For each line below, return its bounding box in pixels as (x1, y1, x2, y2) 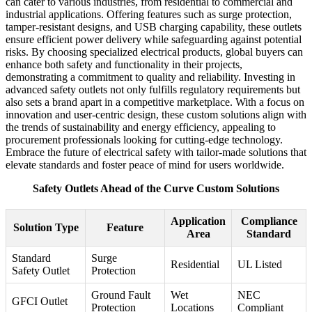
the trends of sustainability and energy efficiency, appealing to (6, 121, 276, 134)
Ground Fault (91, 289, 150, 302)
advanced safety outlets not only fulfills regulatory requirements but (6, 84, 300, 96)
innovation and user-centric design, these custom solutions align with (6, 109, 306, 121)
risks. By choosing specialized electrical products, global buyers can (6, 46, 303, 58)
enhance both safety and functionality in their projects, (6, 58, 242, 71)
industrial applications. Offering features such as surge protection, (6, 8, 292, 21)
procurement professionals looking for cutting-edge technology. (6, 134, 283, 146)
